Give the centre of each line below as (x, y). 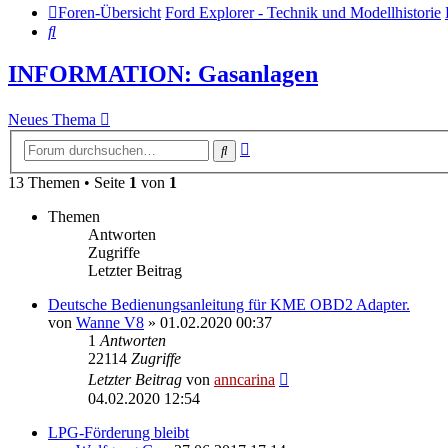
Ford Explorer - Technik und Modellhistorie (303, 13)
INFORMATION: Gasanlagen (163, 74)
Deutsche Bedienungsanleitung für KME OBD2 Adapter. (229, 304)
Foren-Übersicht (109, 13)
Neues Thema (52, 120)
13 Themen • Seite (68, 182)
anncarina (244, 379)
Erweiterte (281, 145)
